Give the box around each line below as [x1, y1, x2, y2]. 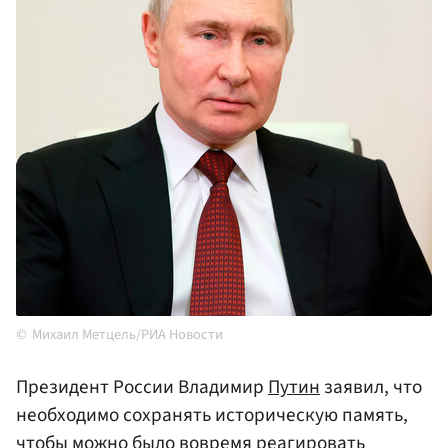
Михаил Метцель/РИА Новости [32, 324, 223, 346]
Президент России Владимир [16, 373, 268, 402]
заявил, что [320, 373, 422, 402]
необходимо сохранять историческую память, [16, 401, 408, 430]
